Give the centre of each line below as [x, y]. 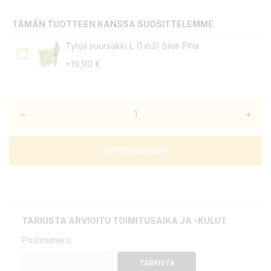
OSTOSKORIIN [135, 150]
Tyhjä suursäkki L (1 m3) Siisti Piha [132, 46]
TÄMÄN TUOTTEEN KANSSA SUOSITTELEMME [113, 24]
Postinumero [47, 240]
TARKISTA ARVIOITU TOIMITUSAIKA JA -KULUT [124, 220]
